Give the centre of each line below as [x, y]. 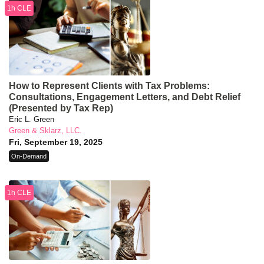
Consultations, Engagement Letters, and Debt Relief [125, 97]
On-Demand [29, 156]
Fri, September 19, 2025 [56, 142]
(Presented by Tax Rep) [61, 108]
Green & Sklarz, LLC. [45, 131]
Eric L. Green [32, 120]
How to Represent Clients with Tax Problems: [109, 86]
